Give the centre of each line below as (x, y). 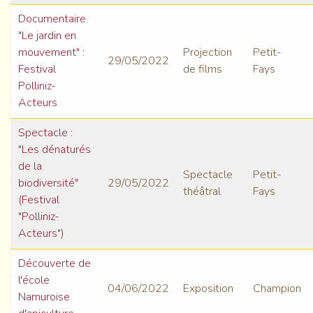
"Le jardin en (47, 36)
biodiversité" (48, 183)
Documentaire (52, 19)
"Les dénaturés (54, 150)
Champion (277, 289)
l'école (34, 281)
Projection (208, 53)
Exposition (208, 289)
